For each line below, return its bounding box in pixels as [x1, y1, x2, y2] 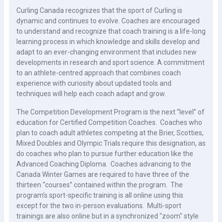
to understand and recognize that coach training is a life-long [16, 27, 206, 35]
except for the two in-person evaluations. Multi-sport [16, 201, 181, 210]
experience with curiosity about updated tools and [16, 79, 171, 87]
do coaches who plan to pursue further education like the [16, 149, 193, 158]
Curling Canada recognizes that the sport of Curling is [16, 6, 182, 14]
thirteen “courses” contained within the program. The [16, 180, 183, 189]
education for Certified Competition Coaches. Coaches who [16, 118, 202, 126]
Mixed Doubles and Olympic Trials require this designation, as [16, 139, 206, 147]
